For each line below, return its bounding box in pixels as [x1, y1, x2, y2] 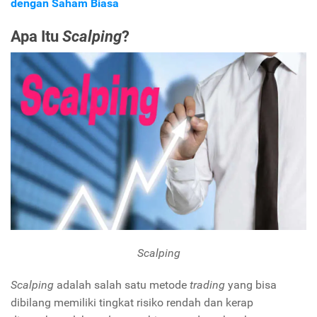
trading [190, 277, 228, 292]
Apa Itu [11, 27, 62, 46]
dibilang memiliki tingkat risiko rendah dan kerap [11, 295, 253, 309]
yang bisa [228, 277, 277, 292]
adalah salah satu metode [57, 277, 190, 292]
